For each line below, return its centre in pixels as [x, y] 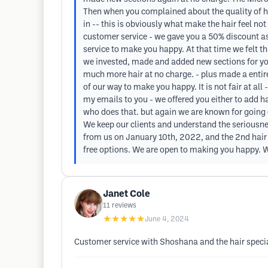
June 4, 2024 [167, 219]
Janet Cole [127, 194]
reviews [124, 205]
